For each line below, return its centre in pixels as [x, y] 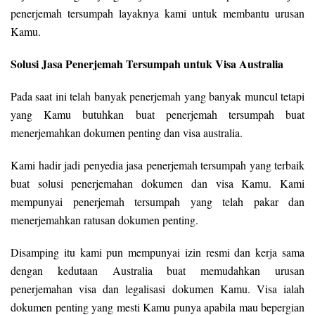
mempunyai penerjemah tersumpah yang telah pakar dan [157, 202]
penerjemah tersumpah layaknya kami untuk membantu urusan [157, 13]
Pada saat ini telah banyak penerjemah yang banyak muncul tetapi [157, 96]
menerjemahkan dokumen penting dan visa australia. [127, 133]
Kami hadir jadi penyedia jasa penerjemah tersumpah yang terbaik [157, 165]
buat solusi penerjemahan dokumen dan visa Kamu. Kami [157, 184]
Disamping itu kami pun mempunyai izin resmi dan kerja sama [157, 252]
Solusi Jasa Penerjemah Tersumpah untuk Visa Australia [147, 64]
